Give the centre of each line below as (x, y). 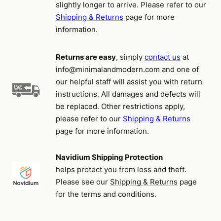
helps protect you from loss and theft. (121, 169)
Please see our (83, 182)
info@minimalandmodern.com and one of (127, 69)
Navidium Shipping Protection (109, 157)
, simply (130, 57)
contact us (163, 57)
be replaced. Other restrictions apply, (120, 106)
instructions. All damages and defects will (128, 94)
